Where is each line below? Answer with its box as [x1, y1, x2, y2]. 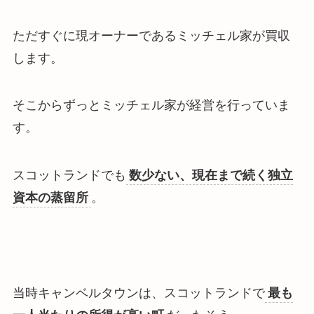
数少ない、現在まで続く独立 [128, 168, 293, 183]
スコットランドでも [12, 168, 126, 183]
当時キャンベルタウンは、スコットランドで [12, 285, 265, 300]
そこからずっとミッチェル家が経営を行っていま [12, 98, 290, 113]
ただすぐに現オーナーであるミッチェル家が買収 [12, 28, 290, 43]
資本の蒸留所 [12, 191, 88, 205]
